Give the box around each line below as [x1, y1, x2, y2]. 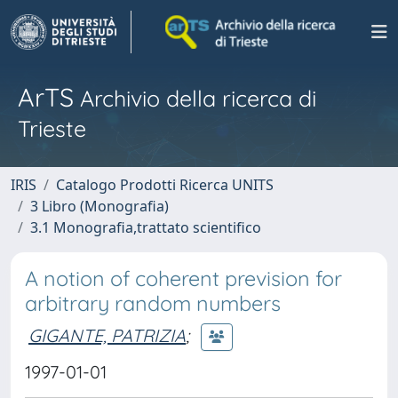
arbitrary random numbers [25, 291, 281, 316]
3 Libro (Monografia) [30, 196, 169, 216]
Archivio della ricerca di [74, 84, 316, 112]
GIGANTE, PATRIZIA [28, 323, 186, 346]
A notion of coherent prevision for [25, 266, 342, 291]
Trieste [18, 115, 86, 142]
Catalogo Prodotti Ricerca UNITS [56, 175, 274, 195]
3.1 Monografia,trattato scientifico [30, 218, 261, 237]
